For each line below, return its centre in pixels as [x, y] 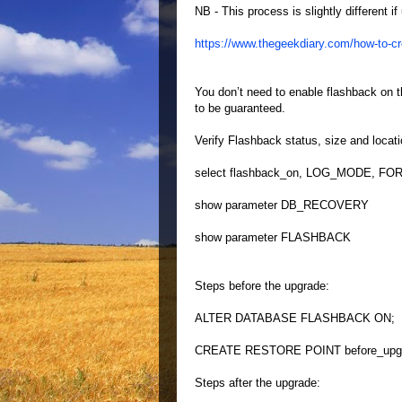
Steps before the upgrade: [262, 286]
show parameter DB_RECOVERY [282, 205]
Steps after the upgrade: [258, 383]
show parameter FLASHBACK [273, 237]
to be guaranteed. [240, 108]
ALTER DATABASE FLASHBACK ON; [295, 318]
